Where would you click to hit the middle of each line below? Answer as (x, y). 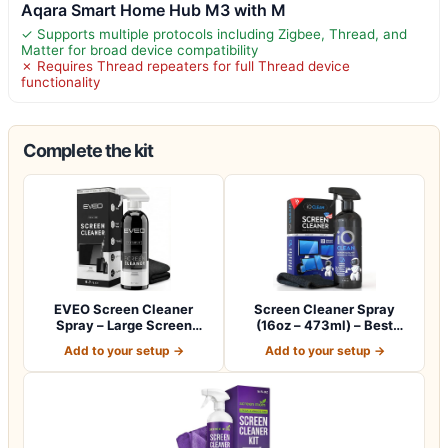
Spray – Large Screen (123, 324)
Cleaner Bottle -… (123, 340)
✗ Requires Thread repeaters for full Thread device (185, 65)
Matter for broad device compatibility (139, 49)
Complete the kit (88, 150)
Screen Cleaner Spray (324, 308)
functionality (60, 81)
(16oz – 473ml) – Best (324, 324)
